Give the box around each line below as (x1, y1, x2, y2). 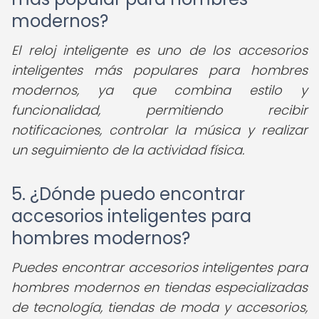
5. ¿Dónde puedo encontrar (11, 182, 245, 206)
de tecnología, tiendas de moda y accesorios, (11, 298, 308, 316)
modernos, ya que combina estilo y (11, 81, 308, 99)
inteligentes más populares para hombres (11, 61, 308, 79)
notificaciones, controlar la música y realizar (11, 121, 308, 139)
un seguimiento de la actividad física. (11, 141, 244, 159)
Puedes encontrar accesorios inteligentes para (11, 258, 308, 276)
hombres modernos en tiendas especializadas (11, 278, 308, 296)
